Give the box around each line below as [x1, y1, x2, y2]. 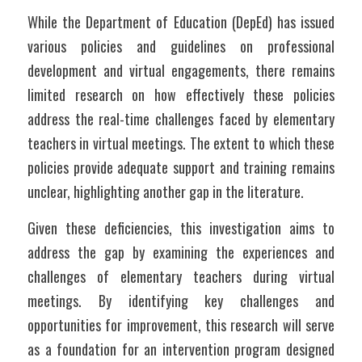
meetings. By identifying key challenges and [27, 290, 335, 311]
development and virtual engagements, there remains [27, 60, 335, 81]
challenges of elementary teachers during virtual [27, 266, 335, 287]
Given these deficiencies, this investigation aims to [27, 217, 335, 238]
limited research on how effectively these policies [27, 84, 335, 105]
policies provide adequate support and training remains [27, 157, 335, 178]
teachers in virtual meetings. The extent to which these [27, 133, 335, 154]
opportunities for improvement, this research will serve [27, 314, 335, 335]
